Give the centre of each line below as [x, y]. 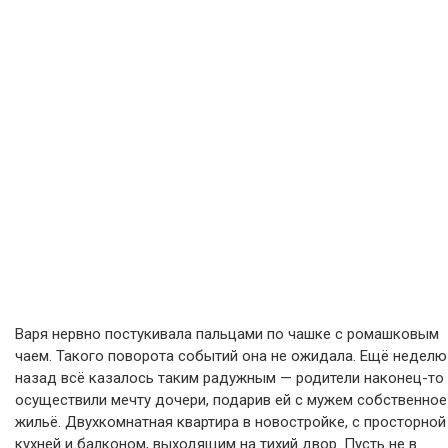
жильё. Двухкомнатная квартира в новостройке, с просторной [230, 422]
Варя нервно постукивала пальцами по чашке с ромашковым [227, 334]
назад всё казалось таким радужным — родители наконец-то [229, 378]
